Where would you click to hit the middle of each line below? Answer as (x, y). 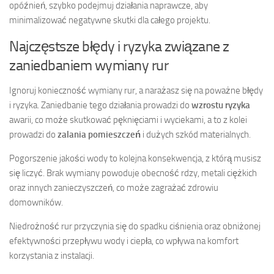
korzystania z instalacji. (52, 256)
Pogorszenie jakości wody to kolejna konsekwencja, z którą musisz (135, 159)
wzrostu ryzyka (221, 106)
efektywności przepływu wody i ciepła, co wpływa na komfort (124, 241)
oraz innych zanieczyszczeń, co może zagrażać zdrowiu (114, 188)
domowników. (36, 203)
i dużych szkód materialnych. (196, 135)
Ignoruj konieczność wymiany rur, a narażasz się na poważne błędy (136, 91)
